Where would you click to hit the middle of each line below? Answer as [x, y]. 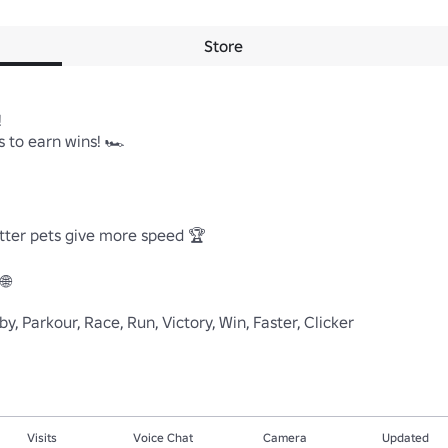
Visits [42, 437]
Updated [406, 437]
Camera [284, 437]
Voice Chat [163, 437]
